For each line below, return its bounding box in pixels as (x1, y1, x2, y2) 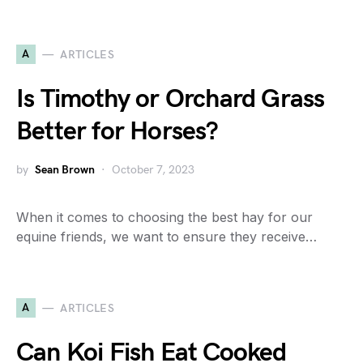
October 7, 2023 (112, 163, 194, 177)
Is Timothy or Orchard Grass (16, 83, 325, 115)
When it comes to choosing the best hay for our (16, 209, 313, 225)
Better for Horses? (16, 116, 219, 147)
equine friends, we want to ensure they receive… (16, 228, 317, 245)
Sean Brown (35, 163, 95, 177)
